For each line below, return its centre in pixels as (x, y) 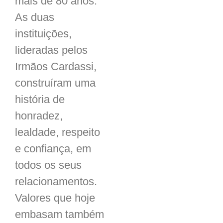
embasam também (59, 214)
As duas (35, 17)
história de (40, 99)
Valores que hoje (55, 198)
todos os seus (48, 165)
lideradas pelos (51, 50)
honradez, (39, 116)
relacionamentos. (56, 181)
